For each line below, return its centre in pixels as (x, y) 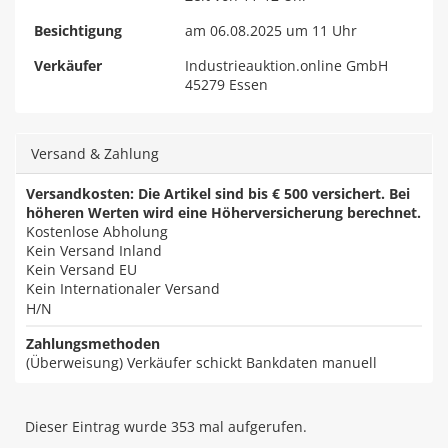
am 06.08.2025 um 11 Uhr (271, 30)
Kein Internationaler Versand (123, 288)
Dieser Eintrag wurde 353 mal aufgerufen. (166, 426)
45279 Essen (226, 84)
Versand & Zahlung (95, 153)
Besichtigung (78, 30)
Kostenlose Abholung (97, 231)
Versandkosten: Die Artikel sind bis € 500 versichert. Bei (218, 193)
